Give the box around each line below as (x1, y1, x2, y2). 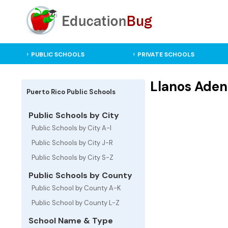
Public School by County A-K (32, 184, 121, 192)
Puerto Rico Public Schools (26, 88, 116, 96)
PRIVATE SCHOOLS (137, 50, 194, 59)
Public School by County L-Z (32, 198, 120, 207)
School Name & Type (26, 215, 113, 226)
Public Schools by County (26, 170, 132, 181)
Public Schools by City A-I (32, 124, 111, 132)
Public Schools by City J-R (32, 138, 113, 147)
